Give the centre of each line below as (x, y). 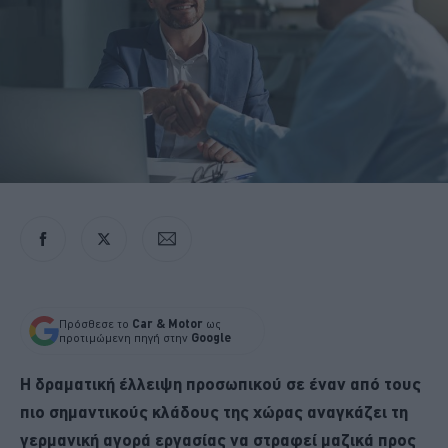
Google (211, 337)
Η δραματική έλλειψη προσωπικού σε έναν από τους (220, 383)
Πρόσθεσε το (95, 323)
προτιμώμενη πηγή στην (125, 337)
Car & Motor (167, 323)
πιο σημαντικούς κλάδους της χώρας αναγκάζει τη (214, 411)
